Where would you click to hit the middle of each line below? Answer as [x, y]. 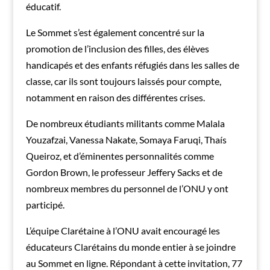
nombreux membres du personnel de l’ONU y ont [127, 189]
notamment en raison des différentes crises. [115, 98]
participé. [45, 205]
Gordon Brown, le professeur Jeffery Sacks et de [124, 172]
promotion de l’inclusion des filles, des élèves [117, 49]
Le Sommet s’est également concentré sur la [115, 33]
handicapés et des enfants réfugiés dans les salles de [132, 65]
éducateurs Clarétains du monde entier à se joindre [130, 247]
